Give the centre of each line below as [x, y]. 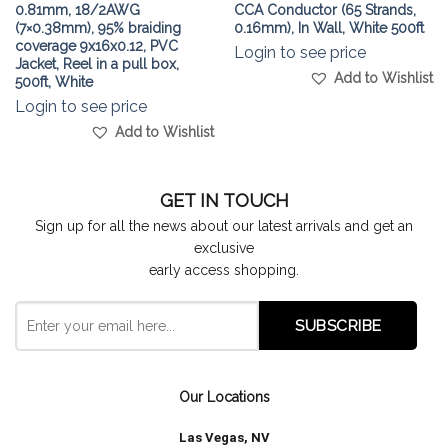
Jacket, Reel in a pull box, [96, 63]
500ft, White [53, 81]
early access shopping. [224, 269]
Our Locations [224, 396]
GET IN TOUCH [224, 200]
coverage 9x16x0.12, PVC [96, 45]
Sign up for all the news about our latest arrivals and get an [224, 225]
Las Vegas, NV [224, 437]
